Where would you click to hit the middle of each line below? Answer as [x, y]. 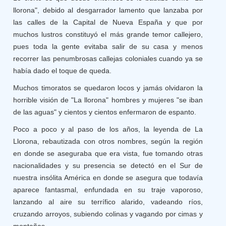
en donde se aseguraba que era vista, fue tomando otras [108, 153]
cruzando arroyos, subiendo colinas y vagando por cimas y [108, 214]
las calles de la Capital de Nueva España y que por [108, 22]
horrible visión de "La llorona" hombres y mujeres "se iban [108, 100]
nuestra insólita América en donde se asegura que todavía [108, 178]
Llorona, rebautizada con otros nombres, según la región [108, 141]
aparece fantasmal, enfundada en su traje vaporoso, [108, 190]
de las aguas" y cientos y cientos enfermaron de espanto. [105, 112]
